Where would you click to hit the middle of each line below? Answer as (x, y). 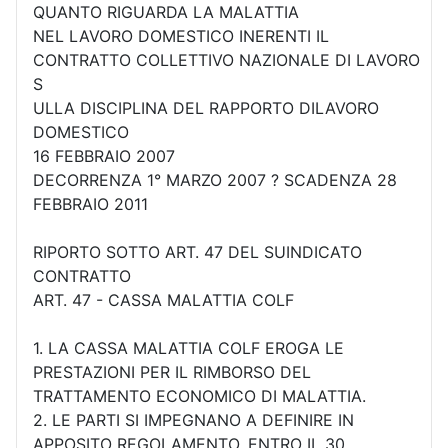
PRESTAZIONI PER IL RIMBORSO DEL (172, 371)
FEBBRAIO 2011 (90, 203)
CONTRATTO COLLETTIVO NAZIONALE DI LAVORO (226, 59)
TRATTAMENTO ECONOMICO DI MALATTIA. (199, 395)
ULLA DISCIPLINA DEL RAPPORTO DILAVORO (206, 107)
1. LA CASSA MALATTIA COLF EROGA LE (188, 347)
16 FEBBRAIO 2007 (104, 155)
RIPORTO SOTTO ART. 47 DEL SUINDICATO (197, 251)
